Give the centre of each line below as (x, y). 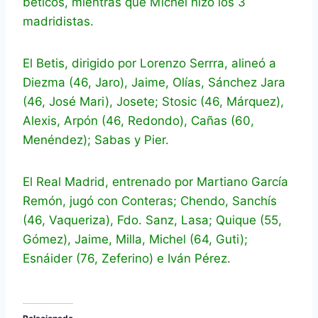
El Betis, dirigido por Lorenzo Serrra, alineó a (149, 64)
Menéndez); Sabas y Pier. (96, 140)
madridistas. (58, 22)
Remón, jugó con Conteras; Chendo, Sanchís (150, 201)
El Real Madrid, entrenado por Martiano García (155, 182)
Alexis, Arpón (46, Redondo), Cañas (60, (138, 121)
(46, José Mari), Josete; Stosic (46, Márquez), (153, 102)
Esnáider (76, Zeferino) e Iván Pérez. (127, 259)
